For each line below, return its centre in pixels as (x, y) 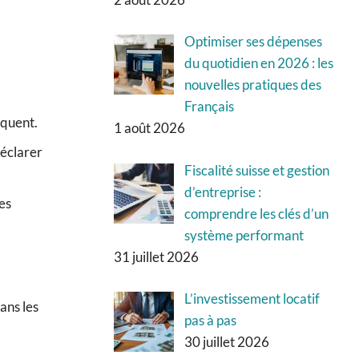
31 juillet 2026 (156, 256)
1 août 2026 (149, 128)
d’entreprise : (222, 192)
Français (209, 107)
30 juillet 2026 (226, 342)
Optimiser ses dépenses (253, 42)
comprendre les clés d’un (256, 213)
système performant (244, 235)
